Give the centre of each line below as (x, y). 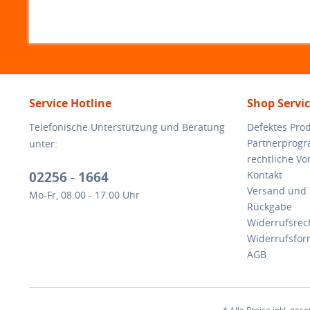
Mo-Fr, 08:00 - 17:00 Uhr (84, 195)
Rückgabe (270, 207)
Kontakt (265, 175)
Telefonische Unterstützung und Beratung (127, 127)
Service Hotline (70, 103)
